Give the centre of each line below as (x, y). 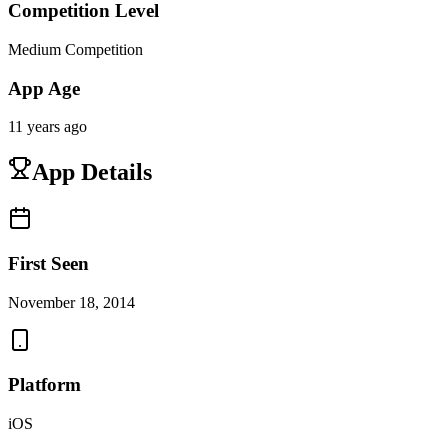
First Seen (48, 263)
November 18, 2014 (71, 302)
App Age (44, 88)
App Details (92, 172)
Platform (44, 385)
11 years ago (47, 127)
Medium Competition (75, 49)
